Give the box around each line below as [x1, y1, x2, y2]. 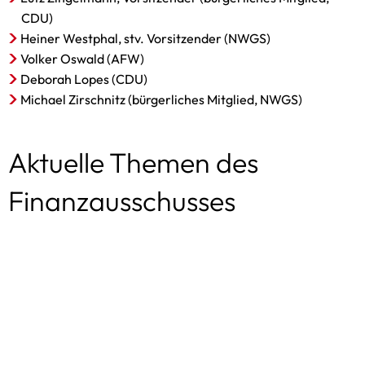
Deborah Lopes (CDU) [20, 71, 148, 87]
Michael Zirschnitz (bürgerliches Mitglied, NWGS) [20, 91, 303, 108]
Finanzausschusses [8, 183, 235, 218]
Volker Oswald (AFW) [20, 51, 145, 67]
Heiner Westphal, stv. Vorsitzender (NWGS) [20, 30, 271, 46]
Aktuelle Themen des [8, 145, 258, 180]
